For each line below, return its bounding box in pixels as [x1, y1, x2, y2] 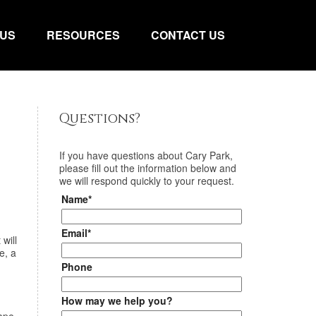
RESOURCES [47, 27, 120, 43]
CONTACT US [151, 27, 225, 43]
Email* [61, 226, 91, 240]
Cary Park [185, 148, 230, 162]
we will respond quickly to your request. [59, 174, 234, 188]
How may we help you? [61, 293, 173, 308]
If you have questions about [59, 148, 186, 162]
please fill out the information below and [59, 161, 236, 175]
